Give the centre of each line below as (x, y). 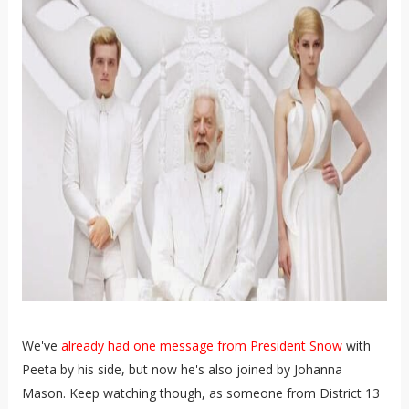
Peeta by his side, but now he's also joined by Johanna (182, 369)
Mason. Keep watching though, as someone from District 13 (200, 393)
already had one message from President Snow (201, 345)
